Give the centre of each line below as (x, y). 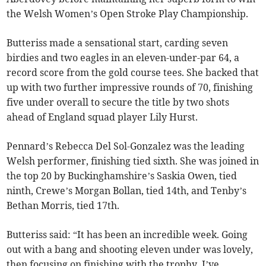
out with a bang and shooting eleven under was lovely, (130, 250)
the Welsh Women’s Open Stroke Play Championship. (128, 14)
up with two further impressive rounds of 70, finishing (130, 88)
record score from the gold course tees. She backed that (133, 73)
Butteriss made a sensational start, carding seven (118, 43)
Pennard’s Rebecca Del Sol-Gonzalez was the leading (126, 146)
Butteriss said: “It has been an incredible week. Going (127, 235)
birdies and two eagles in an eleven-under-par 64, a (123, 58)
